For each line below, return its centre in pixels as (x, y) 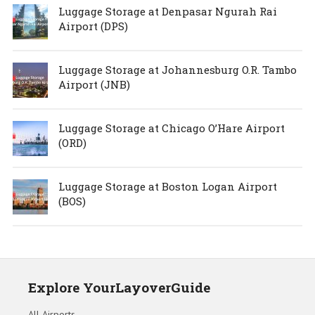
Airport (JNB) (94, 85)
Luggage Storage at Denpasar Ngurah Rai (167, 12)
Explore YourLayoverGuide (119, 288)
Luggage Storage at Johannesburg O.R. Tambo (177, 70)
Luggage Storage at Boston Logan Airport (167, 187)
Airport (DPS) (93, 26)
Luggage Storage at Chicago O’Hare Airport (171, 128)
